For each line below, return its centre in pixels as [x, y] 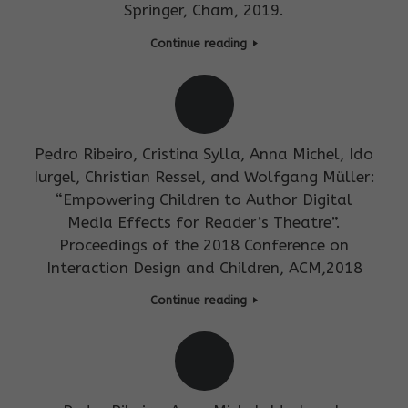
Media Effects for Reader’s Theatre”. [204, 222]
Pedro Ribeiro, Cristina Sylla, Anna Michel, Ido [204, 153]
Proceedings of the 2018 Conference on [204, 245]
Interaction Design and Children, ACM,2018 [204, 267]
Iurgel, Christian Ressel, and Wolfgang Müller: [204, 176]
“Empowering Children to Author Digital [204, 199]
